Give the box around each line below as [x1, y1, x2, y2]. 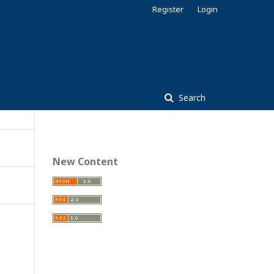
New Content [53, 155, 118, 169]
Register [152, 4, 183, 15]
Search [176, 91, 206, 103]
